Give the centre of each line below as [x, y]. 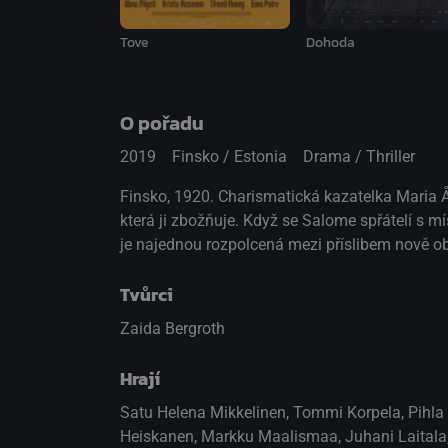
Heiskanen [157, 436]
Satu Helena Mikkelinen [203, 412]
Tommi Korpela [347, 412]
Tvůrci [146, 294]
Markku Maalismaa [269, 436]
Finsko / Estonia [229, 156]
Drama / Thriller [359, 156]
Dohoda [330, 42]
